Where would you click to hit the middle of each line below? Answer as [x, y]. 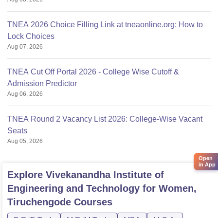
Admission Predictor [42, 83]
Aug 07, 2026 [25, 46]
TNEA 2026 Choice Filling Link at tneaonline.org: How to [105, 24]
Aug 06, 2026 [25, 94]
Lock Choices [31, 36]
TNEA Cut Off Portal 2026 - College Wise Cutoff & [93, 72]
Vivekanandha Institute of [105, 174]
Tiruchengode [39, 202]
